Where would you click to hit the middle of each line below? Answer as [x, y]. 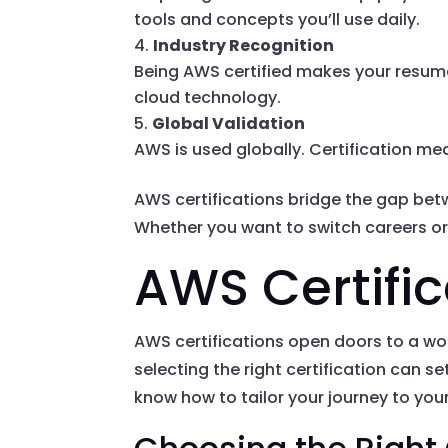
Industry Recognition [244, 46]
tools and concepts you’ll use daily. [277, 20]
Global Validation [229, 124]
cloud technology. [208, 98]
